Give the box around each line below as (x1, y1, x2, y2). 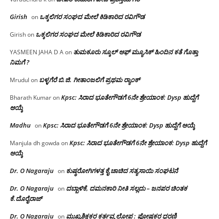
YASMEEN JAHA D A (10, 48, 64, 57)
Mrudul (10, 76, 29, 85)
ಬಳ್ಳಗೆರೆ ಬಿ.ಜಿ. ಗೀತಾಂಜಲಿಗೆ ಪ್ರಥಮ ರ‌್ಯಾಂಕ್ (39, 75, 141, 85)
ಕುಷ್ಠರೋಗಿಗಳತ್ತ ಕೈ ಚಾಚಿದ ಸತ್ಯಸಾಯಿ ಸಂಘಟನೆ (66, 166, 178, 175)
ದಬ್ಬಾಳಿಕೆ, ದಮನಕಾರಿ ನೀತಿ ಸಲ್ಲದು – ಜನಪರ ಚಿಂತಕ (66, 184, 187, 193)
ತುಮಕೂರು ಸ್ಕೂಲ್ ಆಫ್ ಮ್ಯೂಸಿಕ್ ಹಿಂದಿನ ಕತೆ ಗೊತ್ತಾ (73, 47, 198, 57)
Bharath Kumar (10, 93, 51, 102)
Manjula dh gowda (10, 139, 60, 148)
